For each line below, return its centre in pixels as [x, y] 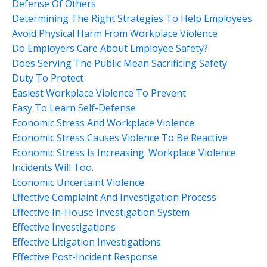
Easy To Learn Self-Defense [74, 108]
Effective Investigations [64, 227]
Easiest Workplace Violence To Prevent [99, 93]
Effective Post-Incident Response [85, 257]
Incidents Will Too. [53, 167]
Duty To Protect [48, 78]
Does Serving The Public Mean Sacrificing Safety [119, 63]
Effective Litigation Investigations [86, 242]
